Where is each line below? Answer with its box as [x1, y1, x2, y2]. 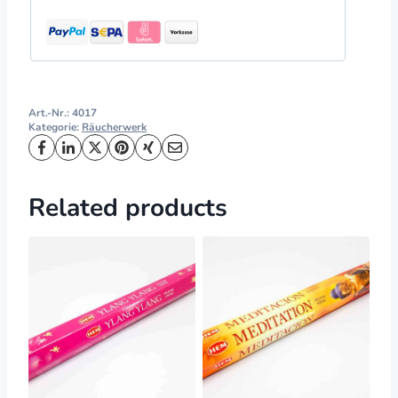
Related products [28, 190, 227, 225]
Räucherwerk [82, 119, 147, 134]
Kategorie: [28, 119, 82, 134]
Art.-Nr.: [28, 105, 72, 120]
